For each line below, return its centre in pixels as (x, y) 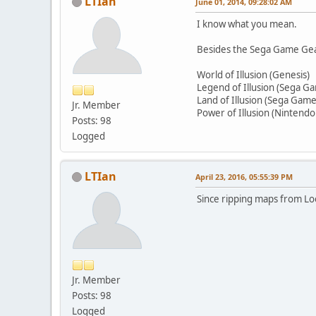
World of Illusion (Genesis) (253, 74)
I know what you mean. (247, 24)
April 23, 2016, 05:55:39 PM (244, 176)
